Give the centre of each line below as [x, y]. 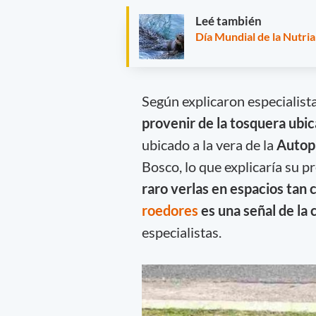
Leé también [229, 21]
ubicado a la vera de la [207, 144]
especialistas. [181, 232]
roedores [171, 210]
